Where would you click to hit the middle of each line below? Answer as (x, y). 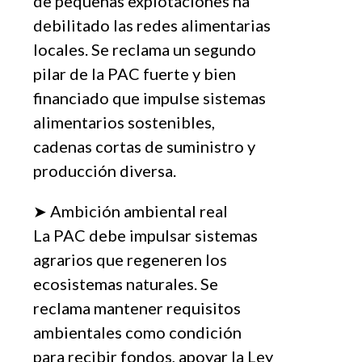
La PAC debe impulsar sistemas (145, 235)
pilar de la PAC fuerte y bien (135, 73)
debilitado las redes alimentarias (152, 25)
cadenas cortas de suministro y (144, 146)
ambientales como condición (137, 332)
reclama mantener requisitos (137, 307)
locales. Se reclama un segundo (145, 49)
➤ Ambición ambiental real (130, 210)
